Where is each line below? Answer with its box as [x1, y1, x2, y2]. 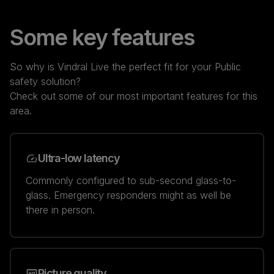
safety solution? [10, 75, 81, 87]
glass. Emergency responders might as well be [26, 188, 231, 201]
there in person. [26, 203, 95, 216]
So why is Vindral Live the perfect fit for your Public [10, 60, 241, 73]
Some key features [10, 23, 194, 51]
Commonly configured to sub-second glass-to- [26, 174, 236, 187]
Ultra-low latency [38, 151, 120, 165]
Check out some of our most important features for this [10, 89, 257, 102]
